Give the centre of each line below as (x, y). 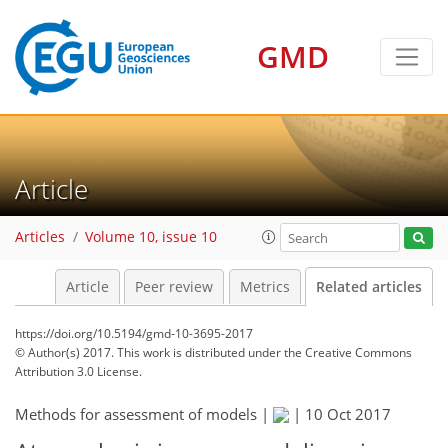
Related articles (369, 287)
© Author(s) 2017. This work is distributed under (149, 352)
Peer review (174, 287)
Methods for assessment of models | (144, 414)
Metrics (264, 287)
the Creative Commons (348, 352)
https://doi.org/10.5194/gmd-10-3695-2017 (134, 333)
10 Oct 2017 (348, 414)
